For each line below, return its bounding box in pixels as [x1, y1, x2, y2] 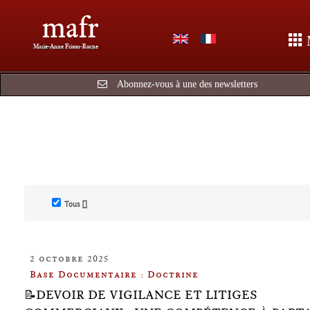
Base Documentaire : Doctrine [30, 268, 199, 280]
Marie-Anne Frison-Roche [33, 42, 98, 50]
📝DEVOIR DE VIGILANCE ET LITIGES [24, 288, 257, 302]
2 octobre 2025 [30, 253, 109, 264]
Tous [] [64, 199, 87, 209]
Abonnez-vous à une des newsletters [117, 79, 257, 89]
